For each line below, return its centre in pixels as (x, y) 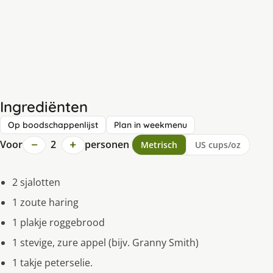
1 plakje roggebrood (58, 223)
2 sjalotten (36, 183)
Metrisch (159, 145)
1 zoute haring (45, 203)
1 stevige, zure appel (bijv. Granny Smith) (105, 243)
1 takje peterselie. (52, 263)
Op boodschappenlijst (53, 125)
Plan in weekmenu (151, 125)
